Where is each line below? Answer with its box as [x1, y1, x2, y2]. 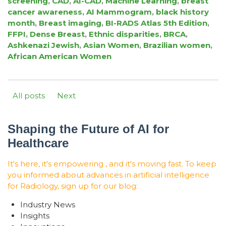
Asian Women [83, 40, 139, 50]
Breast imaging [39, 18, 101, 28]
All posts [13, 91, 45, 101]
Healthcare [8, 136, 69, 150]
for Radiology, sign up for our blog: [8, 181, 142, 191]
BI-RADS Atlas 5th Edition [105, 18, 207, 28]
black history [156, 7, 209, 17]
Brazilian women [143, 40, 210, 50]
